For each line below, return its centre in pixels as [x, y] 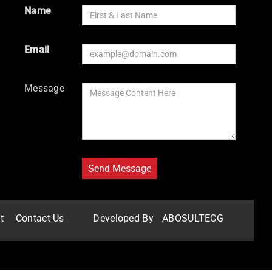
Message [44, 89]
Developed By [125, 219]
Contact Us [40, 219]
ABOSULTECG [193, 219]
